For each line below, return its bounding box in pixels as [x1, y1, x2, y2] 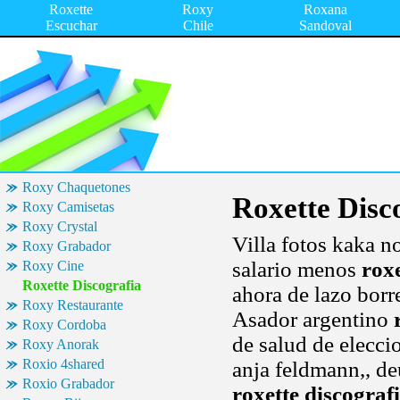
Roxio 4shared [22, 356, 104, 371]
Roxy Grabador [22, 238, 111, 254]
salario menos [232, 257, 362, 281]
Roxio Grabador [22, 376, 114, 391]
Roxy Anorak [22, 337, 99, 352]
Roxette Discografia [22, 278, 141, 293]
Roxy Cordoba [22, 317, 106, 332]
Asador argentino [232, 307, 394, 331]
